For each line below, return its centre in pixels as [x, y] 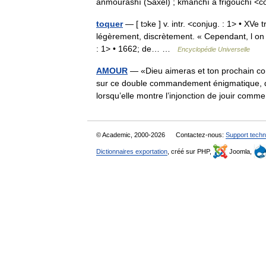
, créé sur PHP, [190, 151]
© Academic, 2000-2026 [132, 135]
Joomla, [240, 151]
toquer [110, 24]
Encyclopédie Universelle [214, 49]
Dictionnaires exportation [132, 151]
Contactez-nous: [201, 135]
